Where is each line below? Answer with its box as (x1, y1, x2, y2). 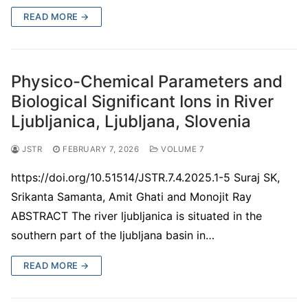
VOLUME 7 (158, 144, 204, 154)
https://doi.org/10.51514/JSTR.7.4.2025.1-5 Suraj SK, (11, 170, 280, 184)
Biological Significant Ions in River (11, 91, 274, 111)
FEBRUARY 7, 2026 (63, 144, 139, 154)
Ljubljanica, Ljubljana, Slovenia (11, 111, 251, 131)
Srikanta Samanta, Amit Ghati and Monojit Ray (11, 189, 252, 203)
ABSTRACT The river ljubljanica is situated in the (11, 208, 262, 223)
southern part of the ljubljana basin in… (11, 228, 214, 242)
